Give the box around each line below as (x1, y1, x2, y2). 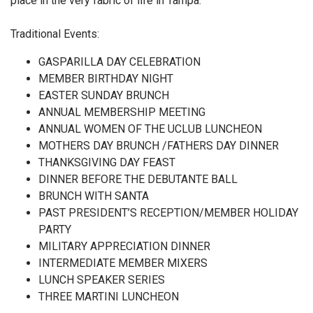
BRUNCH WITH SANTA (38, 189, 149, 203)
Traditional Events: (10, 27, 99, 41)
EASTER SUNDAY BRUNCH (38, 89, 169, 102)
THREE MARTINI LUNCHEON (38, 290, 179, 303)
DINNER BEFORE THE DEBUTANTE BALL (38, 173, 238, 186)
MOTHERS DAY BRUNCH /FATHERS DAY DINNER (38, 139, 279, 152)
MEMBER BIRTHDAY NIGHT (38, 72, 173, 85)
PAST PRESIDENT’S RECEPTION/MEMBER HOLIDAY (38, 206, 298, 219)
